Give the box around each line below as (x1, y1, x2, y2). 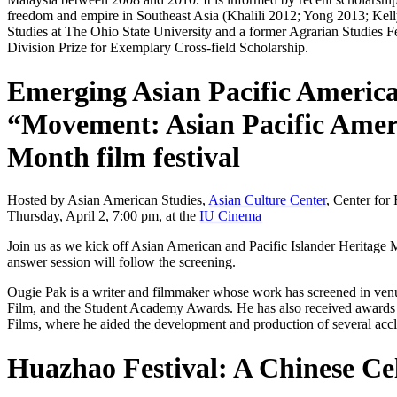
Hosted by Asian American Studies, (7, 192, 208, 208)
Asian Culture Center (208, 192, 326, 208)
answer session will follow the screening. (7, 254, 236, 270)
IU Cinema (199, 208, 261, 224)
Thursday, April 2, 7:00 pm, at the (7, 208, 199, 224)
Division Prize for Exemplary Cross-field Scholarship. (7, 40, 308, 56)
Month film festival (7, 140, 240, 173)
